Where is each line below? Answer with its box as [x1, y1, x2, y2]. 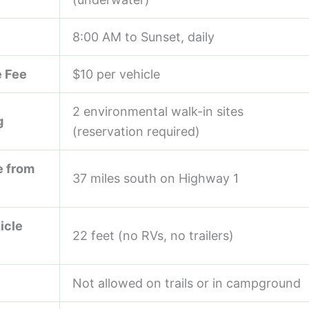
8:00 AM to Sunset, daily [72, 29, 215, 44]
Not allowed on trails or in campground [72, 275, 301, 290]
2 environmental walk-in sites [72, 103, 243, 119]
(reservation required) [72, 123, 200, 139]
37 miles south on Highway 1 [72, 170, 239, 186]
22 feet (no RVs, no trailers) [72, 228, 234, 243]
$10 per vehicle [72, 66, 160, 81]
